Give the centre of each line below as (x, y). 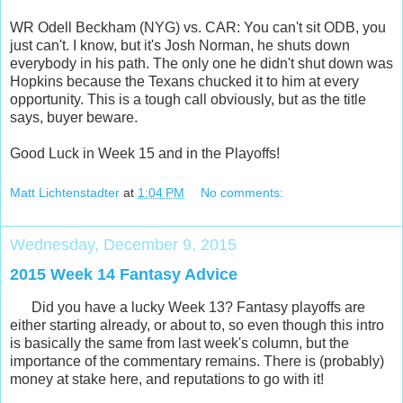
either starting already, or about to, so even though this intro (197, 326)
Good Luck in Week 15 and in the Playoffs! (145, 153)
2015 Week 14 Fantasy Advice (124, 274)
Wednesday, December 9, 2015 (123, 244)
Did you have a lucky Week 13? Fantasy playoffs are (188, 308)
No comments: (242, 192)
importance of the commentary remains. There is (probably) (197, 362)
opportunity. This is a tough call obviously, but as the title (188, 99)
